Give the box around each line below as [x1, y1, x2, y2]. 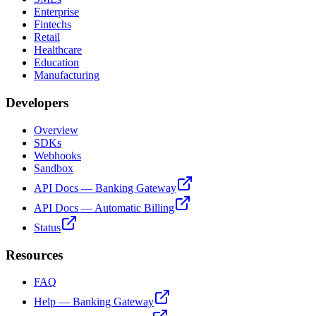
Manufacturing [34, 69, 99, 82]
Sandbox [34, 162, 73, 174]
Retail [34, 31, 60, 44]
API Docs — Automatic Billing [34, 201, 174, 214]
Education [34, 56, 79, 69]
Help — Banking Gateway [34, 296, 154, 308]
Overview [34, 123, 78, 136]
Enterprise [34, 6, 79, 18]
